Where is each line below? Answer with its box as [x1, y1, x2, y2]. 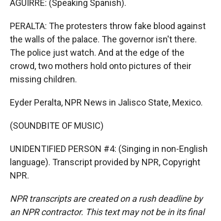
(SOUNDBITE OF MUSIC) [10, 120, 104, 131]
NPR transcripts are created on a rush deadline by [10, 193, 203, 204]
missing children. [10, 74, 77, 84]
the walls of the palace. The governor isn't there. [10, 34, 197, 44]
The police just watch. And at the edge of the [10, 47, 184, 58]
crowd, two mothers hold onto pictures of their [10, 61, 191, 71]
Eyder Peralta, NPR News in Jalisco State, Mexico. [10, 97, 203, 108]
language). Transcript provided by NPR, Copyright [10, 157, 200, 167]
